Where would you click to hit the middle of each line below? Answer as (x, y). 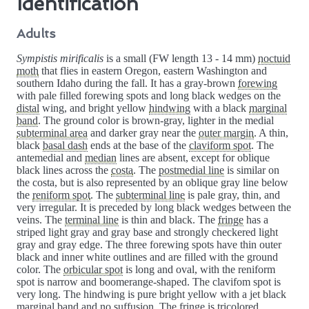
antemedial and (51, 158)
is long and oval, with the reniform (199, 270)
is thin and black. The (168, 220)
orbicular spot (93, 270)
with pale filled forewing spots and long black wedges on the (149, 96)
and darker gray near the (143, 133)
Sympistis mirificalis (60, 59)
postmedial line (191, 170)
